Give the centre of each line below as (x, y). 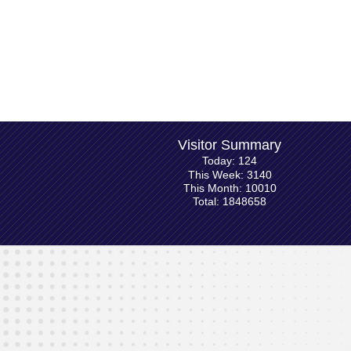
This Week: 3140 (230, 174)
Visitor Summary (230, 145)
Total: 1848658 (230, 202)
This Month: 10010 (230, 188)
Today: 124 (230, 161)
